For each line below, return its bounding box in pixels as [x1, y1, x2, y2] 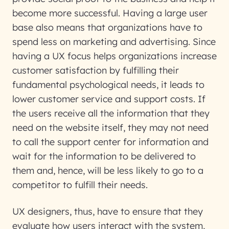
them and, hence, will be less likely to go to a [12, 165, 203, 176]
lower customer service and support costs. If [12, 93, 205, 105]
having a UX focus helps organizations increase [12, 50, 217, 62]
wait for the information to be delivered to [12, 150, 196, 162]
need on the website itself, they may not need [12, 122, 209, 133]
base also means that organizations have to [12, 21, 202, 33]
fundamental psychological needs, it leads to [12, 79, 204, 90]
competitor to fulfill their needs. [12, 179, 148, 191]
